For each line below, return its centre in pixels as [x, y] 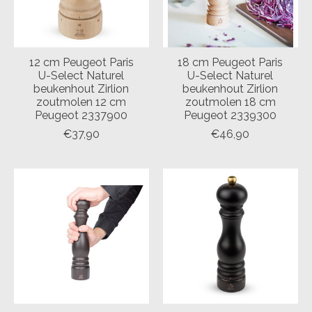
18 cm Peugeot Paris [231, 62]
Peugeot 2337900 [81, 115]
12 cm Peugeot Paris [81, 62]
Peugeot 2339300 [231, 115]
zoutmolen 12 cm [81, 102]
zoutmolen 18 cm [230, 102]
